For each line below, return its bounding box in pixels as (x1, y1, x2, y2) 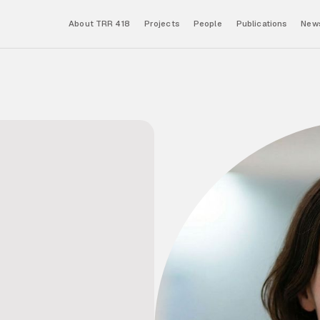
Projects (144, 19, 179, 29)
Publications (236, 19, 287, 29)
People (194, 19, 222, 29)
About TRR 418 (69, 19, 130, 29)
